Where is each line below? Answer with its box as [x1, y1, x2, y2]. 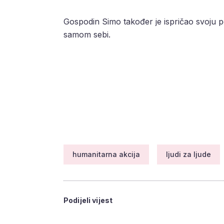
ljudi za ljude [166, 150, 211, 159]
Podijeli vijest [63, 196, 113, 205]
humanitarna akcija [72, 150, 140, 159]
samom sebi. [63, 29, 110, 40]
